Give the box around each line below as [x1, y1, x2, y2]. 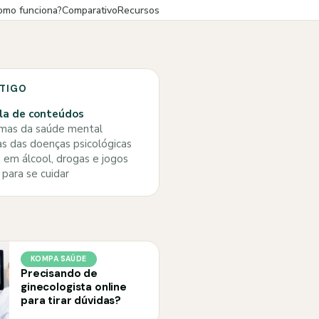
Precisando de [21, 266, 98, 281]
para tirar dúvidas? [21, 293, 122, 308]
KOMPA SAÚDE [31, 254, 87, 263]
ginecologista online [21, 280, 127, 294]
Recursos [117, 4, 159, 17]
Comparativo [62, 4, 117, 17]
